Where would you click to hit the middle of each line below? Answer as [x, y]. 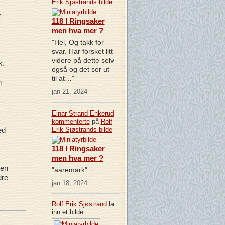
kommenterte [71, 121]
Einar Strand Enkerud [83, 113]
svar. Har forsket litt [82, 51]
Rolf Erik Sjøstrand [79, 204]
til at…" [63, 79]
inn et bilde [67, 212]
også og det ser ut [80, 70]
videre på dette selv [83, 61]
